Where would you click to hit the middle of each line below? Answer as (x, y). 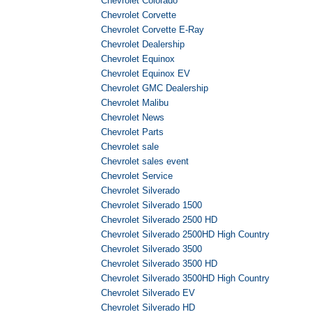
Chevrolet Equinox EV (146, 74)
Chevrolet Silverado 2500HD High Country (185, 235)
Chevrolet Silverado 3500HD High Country (185, 279)
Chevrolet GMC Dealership (155, 88)
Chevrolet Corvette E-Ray (153, 30)
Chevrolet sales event (145, 162)
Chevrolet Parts (132, 132)
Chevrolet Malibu (135, 103)
